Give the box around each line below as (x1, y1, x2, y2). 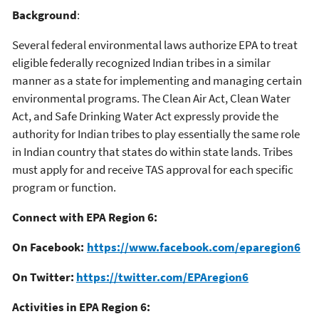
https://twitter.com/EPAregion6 (76, 268, 249, 285)
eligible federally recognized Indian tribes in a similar (12, 54, 271, 70)
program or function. (12, 179, 116, 195)
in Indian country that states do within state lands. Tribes (12, 143, 293, 159)
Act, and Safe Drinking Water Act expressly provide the (12, 108, 278, 124)
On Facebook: (12, 239, 87, 255)
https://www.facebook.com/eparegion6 (87, 239, 300, 255)
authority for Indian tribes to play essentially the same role (12, 125, 300, 142)
